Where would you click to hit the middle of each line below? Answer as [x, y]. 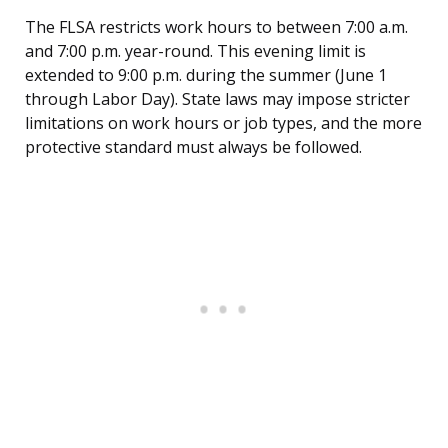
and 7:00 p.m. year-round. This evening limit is [195, 51]
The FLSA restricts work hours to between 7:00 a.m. [216, 27]
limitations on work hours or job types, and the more [223, 123]
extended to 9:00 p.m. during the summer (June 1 [206, 75]
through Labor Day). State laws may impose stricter [217, 99]
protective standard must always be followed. [193, 147]
